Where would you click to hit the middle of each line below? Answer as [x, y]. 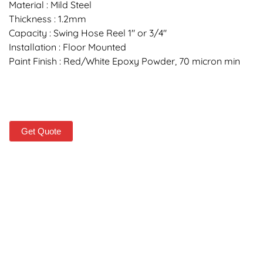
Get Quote [41, 131]
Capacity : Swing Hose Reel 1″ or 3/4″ [88, 33]
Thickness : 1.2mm [48, 18]
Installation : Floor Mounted [68, 47]
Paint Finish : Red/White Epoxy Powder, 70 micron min [124, 61]
